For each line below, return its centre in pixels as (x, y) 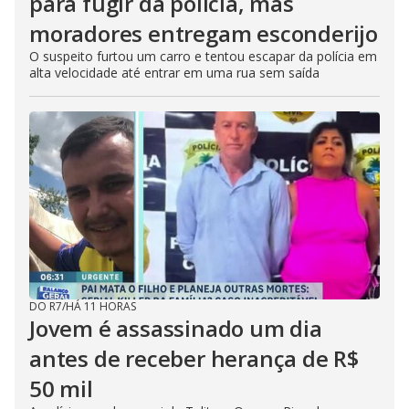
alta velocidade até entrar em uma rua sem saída (174, 73)
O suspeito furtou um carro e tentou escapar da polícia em (203, 56)
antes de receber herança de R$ (194, 358)
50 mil (61, 388)
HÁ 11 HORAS (101, 306)
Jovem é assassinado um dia (176, 328)
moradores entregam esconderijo (204, 33)
